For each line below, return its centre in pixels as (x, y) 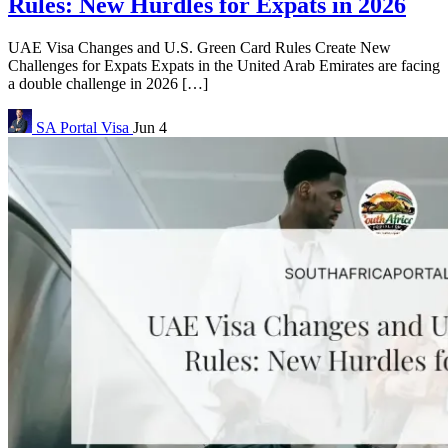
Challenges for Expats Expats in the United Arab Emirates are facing (224, 65)
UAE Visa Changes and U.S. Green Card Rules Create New (199, 47)
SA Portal (66, 127)
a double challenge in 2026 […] (108, 83)
